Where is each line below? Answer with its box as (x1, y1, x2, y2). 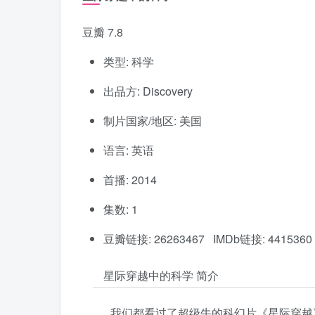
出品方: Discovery (103, 83, 193, 100)
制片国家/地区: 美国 (103, 112, 202, 129)
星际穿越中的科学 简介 (103, 267, 219, 284)
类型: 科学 (103, 53, 154, 70)
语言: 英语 (103, 142, 154, 159)
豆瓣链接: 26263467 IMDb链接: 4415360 (103, 231, 312, 247)
